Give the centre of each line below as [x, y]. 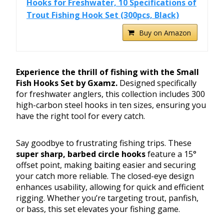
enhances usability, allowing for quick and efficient [110, 187]
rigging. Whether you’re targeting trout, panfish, [107, 198]
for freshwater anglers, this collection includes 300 [110, 94]
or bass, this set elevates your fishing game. [98, 209]
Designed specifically [157, 83]
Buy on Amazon [165, 33]
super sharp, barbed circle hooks [81, 154]
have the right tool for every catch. [80, 116]
